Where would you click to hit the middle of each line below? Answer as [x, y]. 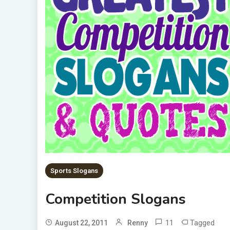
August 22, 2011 [81, 223]
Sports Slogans [74, 170]
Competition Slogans [115, 199]
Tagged [202, 223]
